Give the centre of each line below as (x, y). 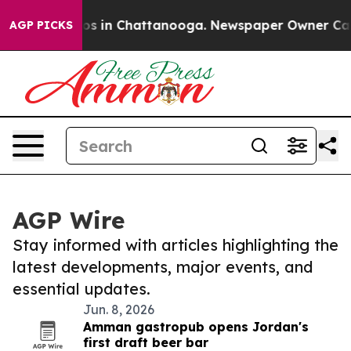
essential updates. (81, 289)
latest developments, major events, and (163, 267)
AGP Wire (69, 220)
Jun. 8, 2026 (119, 309)
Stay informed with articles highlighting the (175, 245)
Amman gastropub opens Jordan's (196, 327)
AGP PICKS (41, 25)
